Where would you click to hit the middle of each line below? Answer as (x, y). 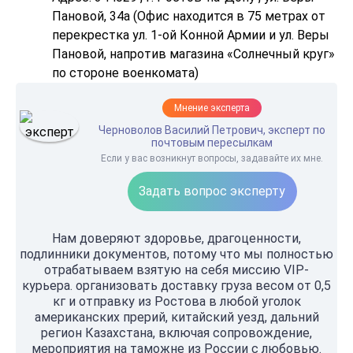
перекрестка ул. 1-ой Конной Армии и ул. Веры (191, 35)
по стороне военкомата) (125, 73)
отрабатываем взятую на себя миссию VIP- (176, 270)
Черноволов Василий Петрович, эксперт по (212, 130)
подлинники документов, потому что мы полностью (176, 254)
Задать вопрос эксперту (212, 191)
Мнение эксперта (212, 108)
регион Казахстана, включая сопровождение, (176, 333)
